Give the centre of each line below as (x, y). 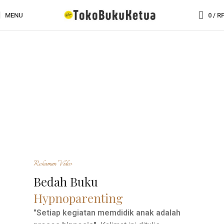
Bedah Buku (66, 181)
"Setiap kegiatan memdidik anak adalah (107, 213)
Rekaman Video (53, 164)
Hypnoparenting (78, 198)
